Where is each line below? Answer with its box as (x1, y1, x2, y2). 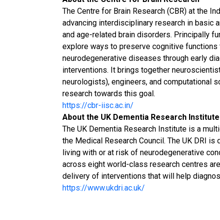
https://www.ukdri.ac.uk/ (62, 183, 145, 192)
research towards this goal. (62, 89, 155, 98)
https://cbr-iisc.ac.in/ (62, 101, 134, 110)
